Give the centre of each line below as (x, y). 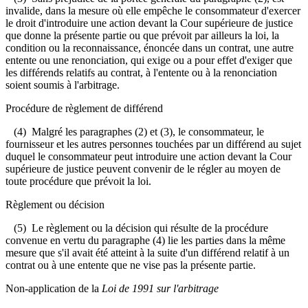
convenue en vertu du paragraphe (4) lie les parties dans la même (145, 240)
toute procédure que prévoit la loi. (78, 181)
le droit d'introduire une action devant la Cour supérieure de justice (149, 23)
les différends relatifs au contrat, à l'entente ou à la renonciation (141, 72)
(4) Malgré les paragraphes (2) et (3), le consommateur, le (135, 131)
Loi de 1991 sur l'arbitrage (160, 288)
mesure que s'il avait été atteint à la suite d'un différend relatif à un (147, 252)
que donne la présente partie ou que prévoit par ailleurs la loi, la (142, 35)
